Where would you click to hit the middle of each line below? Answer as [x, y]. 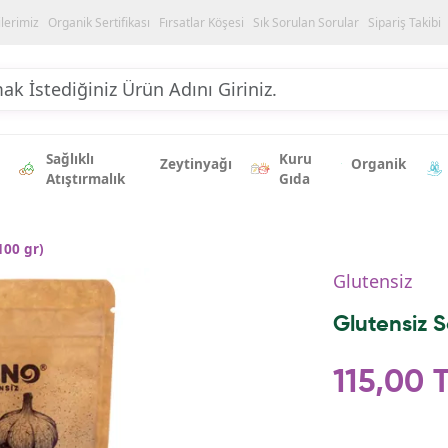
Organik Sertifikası [99, 22]
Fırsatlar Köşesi [201, 22]
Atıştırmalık [86, 178]
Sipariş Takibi [404, 22]
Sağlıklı [70, 158]
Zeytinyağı [195, 163]
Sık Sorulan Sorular [306, 22]
